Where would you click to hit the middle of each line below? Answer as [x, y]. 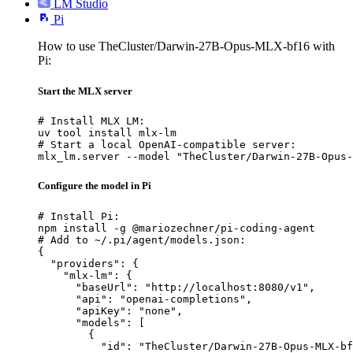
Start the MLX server [85, 91]
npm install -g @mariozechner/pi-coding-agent [176, 228]
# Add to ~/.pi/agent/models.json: [142, 240]
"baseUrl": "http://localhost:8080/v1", [176, 287]
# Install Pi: [79, 216]
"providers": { [88, 263]
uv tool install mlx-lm [107, 133]
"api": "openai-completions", [145, 299]
